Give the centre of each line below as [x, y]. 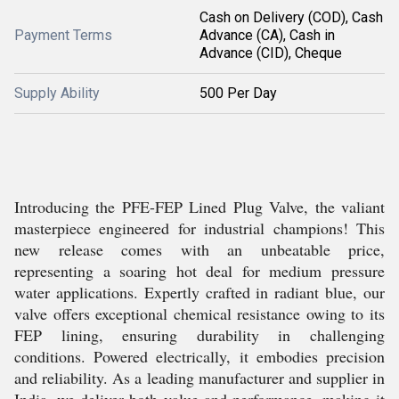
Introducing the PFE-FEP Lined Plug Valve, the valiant [199, 207]
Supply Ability [57, 93]
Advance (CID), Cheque [271, 53]
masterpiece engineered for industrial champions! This [199, 228]
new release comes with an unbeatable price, [199, 249]
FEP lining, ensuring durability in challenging [199, 335]
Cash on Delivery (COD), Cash [291, 17]
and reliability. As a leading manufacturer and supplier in [199, 378]
